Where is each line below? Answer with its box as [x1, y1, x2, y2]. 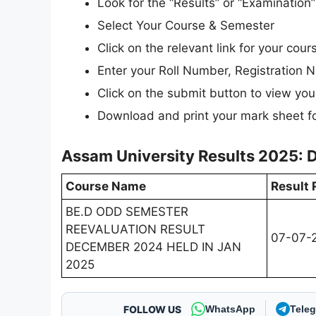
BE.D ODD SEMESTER [66, 205, 188, 219]
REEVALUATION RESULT [66, 222, 205, 237]
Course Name [66, 179, 146, 194]
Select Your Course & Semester [97, 18, 274, 32]
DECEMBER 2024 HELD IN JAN [66, 240, 241, 255]
